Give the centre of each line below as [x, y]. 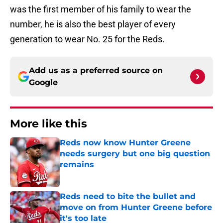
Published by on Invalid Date [103, 174]
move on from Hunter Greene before [136, 208]
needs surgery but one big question [135, 154]
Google [43, 83]
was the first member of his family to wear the [101, 9]
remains [77, 165]
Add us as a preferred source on [96, 71]
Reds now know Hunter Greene [125, 143]
